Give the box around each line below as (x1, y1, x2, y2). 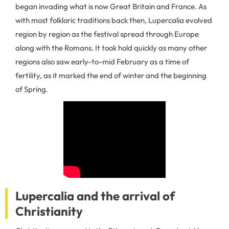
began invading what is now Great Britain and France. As (15, 2, 207, 11)
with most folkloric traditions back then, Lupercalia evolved (15, 15, 212, 25)
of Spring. (15, 84, 48, 94)
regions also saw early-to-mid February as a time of (15, 57, 189, 66)
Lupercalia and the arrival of (15, 188, 175, 203)
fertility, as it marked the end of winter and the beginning (15, 71, 207, 80)
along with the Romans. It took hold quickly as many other (15, 43, 207, 53)
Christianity (15, 203, 83, 219)
